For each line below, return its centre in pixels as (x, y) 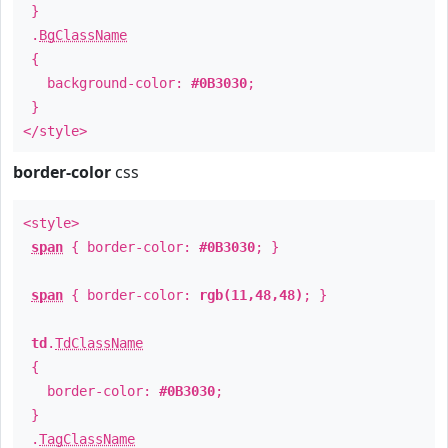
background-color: (107, 83)
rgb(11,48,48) (251, 295)
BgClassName (83, 35)
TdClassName (99, 343)
